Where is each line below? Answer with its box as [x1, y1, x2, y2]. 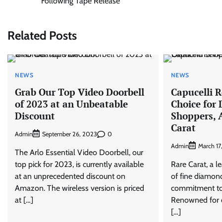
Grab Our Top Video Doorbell [15, 85, 144, 98]
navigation [7, 2, 60, 16]
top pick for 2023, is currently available [15, 160, 144, 169]
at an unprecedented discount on [15, 171, 125, 181]
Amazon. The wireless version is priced [15, 183, 144, 193]
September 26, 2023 [42, 130, 97, 138]
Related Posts [7, 28, 77, 43]
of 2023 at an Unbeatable [15, 97, 128, 110]
